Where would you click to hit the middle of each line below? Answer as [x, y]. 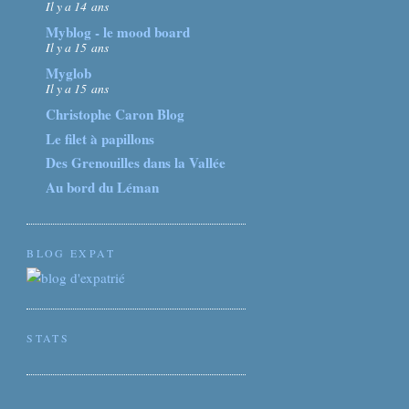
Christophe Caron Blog [115, 114]
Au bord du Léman [103, 188]
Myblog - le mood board [118, 32]
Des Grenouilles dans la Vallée [136, 163]
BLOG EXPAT [71, 252]
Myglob [69, 73]
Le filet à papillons [100, 138]
